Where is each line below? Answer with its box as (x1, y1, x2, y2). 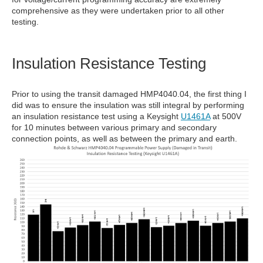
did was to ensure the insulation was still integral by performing (12, 100, 244, 110)
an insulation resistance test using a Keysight (12, 112, 181, 121)
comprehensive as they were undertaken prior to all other (12, 6, 224, 15)
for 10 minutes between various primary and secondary (12, 123, 217, 132)
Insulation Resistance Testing (12, 55, 206, 72)
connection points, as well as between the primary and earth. (12, 134, 237, 143)
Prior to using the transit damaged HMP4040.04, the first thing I (12, 89, 247, 99)
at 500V (210, 112, 241, 121)
